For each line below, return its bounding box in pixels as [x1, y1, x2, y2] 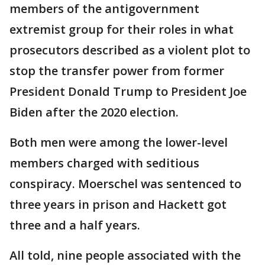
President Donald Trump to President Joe [9, 83, 247, 99]
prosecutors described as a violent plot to [9, 42, 250, 58]
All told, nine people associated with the [9, 247, 241, 263]
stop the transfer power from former [9, 63, 224, 79]
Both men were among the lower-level [9, 134, 228, 150]
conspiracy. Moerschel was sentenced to [9, 176, 241, 192]
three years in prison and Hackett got [9, 196, 227, 212]
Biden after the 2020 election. [9, 104, 179, 120]
